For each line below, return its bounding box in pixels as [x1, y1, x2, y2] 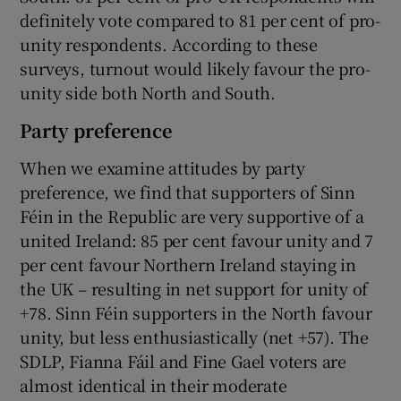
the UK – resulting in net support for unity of [20, 277, 369, 301]
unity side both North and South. [20, 81, 277, 105]
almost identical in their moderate [20, 373, 287, 397]
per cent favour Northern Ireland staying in [20, 252, 356, 277]
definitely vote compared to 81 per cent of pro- [20, 8, 381, 32]
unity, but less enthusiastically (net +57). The [20, 325, 370, 349]
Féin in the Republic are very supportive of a [20, 204, 364, 228]
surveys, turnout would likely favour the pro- [20, 56, 371, 81]
